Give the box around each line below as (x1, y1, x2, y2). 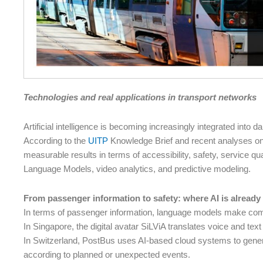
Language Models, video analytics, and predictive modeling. (23, 164, 251, 174)
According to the (23, 136, 88, 146)
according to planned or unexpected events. (23, 249, 190, 260)
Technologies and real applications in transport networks (23, 92, 257, 102)
